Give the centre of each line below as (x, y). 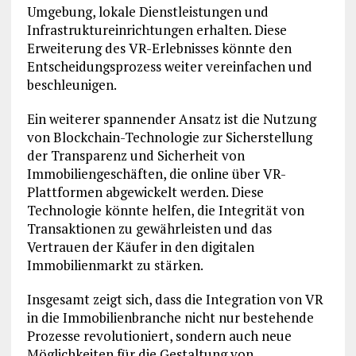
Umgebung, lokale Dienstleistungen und (147, 12)
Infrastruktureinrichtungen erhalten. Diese (157, 30)
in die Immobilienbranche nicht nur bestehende (170, 318)
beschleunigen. (72, 85)
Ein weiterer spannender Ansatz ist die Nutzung (171, 119)
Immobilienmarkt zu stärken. (115, 265)
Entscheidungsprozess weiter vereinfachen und (169, 67)
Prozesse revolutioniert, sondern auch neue (159, 336)
